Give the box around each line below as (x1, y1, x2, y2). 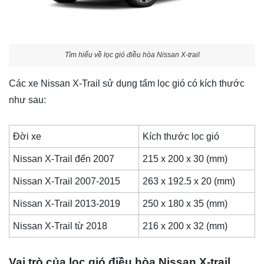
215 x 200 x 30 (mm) (143, 154, 237, 164)
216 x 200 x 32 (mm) (143, 221, 228, 232)
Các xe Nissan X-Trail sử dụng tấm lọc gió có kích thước (9, 78, 245, 88)
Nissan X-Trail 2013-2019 (13, 199, 121, 209)
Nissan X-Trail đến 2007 (13, 154, 115, 164)
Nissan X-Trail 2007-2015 (13, 176, 121, 187)
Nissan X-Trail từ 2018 (13, 221, 108, 232)
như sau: (9, 94, 46, 105)
